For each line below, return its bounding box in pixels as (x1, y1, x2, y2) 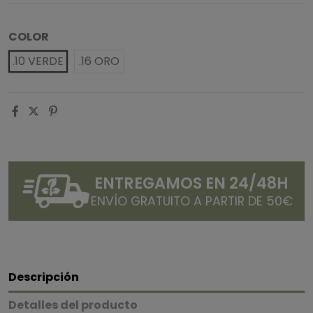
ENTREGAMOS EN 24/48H (94, 171, 289, 194)
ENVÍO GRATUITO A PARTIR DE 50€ (90, 192, 293, 210)
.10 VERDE (13, 53, 64, 70)
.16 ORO (79, 53, 119, 70)
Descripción (8, 268, 79, 285)
